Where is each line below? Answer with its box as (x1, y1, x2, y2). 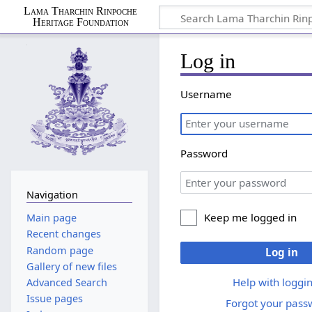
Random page (26, 243, 93, 257)
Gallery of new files (26, 259, 117, 273)
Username (180, 87, 233, 102)
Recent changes (26, 227, 101, 241)
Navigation (26, 187, 78, 201)
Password (180, 146, 228, 160)
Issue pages (26, 292, 83, 306)
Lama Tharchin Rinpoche (24, 4, 138, 17)
